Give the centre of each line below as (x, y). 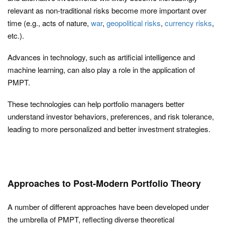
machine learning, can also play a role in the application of (101, 70)
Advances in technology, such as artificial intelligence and (101, 57)
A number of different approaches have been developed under (108, 207)
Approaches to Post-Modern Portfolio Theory (104, 183)
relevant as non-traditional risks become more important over (107, 10)
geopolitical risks (134, 23)
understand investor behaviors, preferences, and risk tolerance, (111, 116)
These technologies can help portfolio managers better (96, 104)
